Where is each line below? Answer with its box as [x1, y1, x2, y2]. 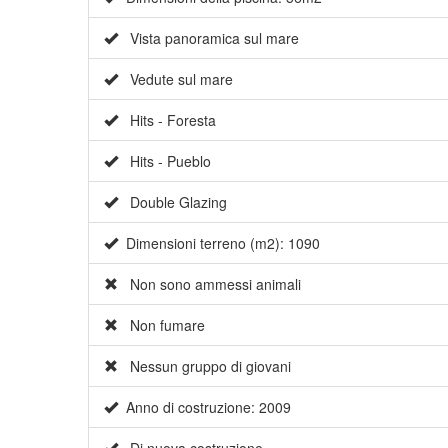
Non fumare [118, 315, 205, 336]
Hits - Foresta [118, 110, 216, 131]
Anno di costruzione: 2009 [118, 397, 291, 418]
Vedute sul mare [118, 69, 233, 90]
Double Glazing [118, 192, 227, 213]
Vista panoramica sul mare [118, 28, 299, 49]
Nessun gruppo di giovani [118, 356, 291, 377]
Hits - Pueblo [118, 151, 211, 172]
